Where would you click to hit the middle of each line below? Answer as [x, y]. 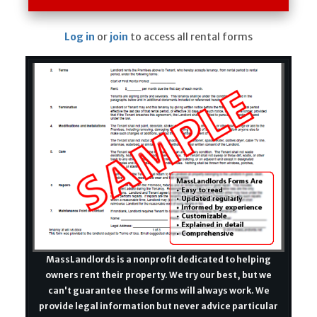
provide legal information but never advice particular [158, 306]
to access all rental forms [190, 37]
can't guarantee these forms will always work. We [158, 291]
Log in [80, 37]
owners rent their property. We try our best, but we [158, 275]
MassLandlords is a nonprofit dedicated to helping [158, 260]
